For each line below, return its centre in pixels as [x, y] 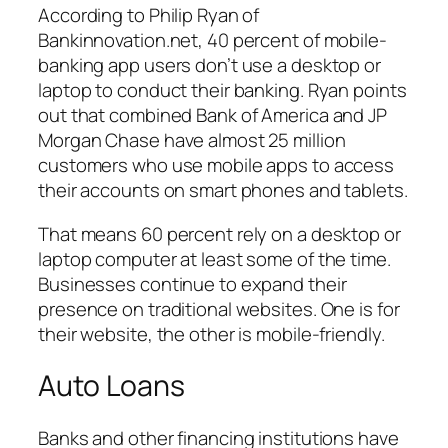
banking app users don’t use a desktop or [209, 65]
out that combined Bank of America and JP [212, 115]
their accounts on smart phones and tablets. [223, 190]
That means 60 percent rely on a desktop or [219, 233]
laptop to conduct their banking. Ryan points [222, 90]
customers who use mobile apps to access [216, 165]
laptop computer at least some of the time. [214, 258]
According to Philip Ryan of [149, 15]
